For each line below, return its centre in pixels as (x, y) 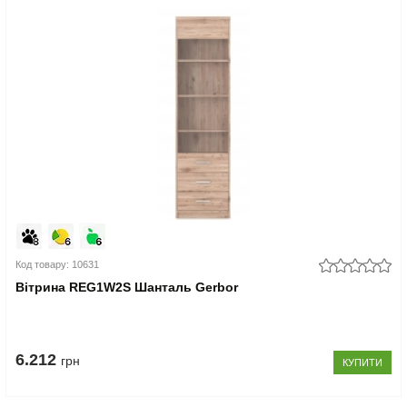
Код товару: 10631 (58, 264)
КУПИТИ (362, 362)
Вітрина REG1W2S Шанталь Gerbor (127, 287)
